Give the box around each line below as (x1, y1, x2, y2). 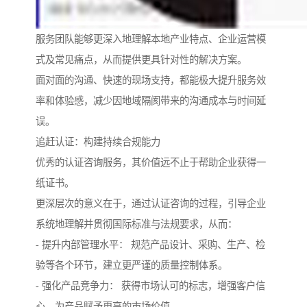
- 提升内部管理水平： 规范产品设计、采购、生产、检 (36, 239, 265, 251)
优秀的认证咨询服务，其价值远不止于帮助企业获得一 (36, 157, 266, 169)
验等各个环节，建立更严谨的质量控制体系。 (36, 260, 228, 271)
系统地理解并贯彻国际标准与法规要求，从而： (36, 219, 237, 230)
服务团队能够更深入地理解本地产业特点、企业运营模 (36, 34, 266, 45)
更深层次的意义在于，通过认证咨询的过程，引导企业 (36, 198, 266, 210)
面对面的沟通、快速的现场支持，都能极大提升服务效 (36, 75, 266, 86)
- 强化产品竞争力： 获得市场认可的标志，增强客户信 (36, 280, 265, 292)
